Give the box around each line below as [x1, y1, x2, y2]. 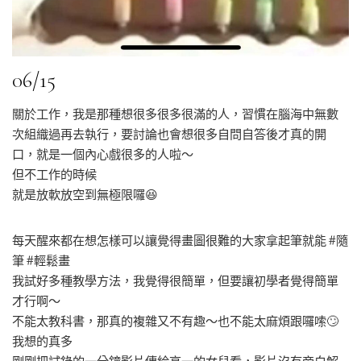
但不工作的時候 [12, 167, 97, 182]
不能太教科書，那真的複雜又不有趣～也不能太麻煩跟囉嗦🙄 [12, 313, 338, 329]
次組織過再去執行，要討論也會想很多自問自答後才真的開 [12, 127, 326, 142]
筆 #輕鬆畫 [12, 253, 70, 268]
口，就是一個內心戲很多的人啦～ [12, 147, 193, 162]
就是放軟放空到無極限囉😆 [12, 187, 158, 202]
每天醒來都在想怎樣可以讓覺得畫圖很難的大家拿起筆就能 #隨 [12, 233, 348, 248]
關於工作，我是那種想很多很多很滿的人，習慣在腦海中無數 [12, 106, 338, 122]
